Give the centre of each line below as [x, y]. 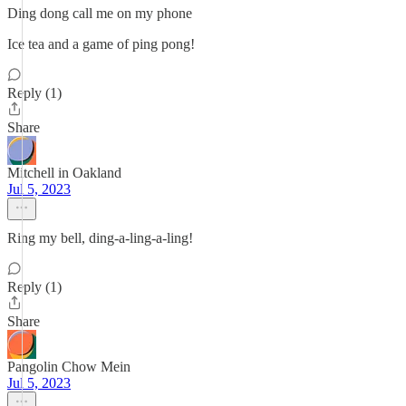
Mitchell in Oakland [64, 173]
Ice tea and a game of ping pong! [101, 44]
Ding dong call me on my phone [100, 13]
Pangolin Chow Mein [69, 367]
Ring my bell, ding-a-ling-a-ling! [100, 238]
